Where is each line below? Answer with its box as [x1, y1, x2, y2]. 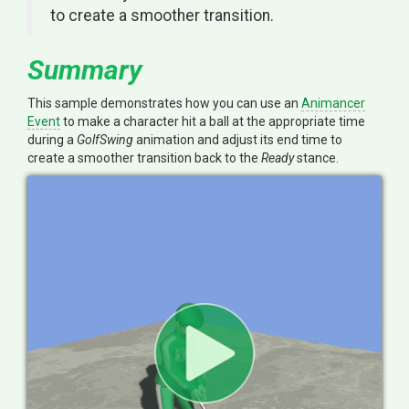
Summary [27, 54, 142, 86]
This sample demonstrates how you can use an [27, 96, 301, 110]
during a [27, 132, 77, 147]
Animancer [301, 96, 365, 110]
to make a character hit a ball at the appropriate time [60, 114, 365, 129]
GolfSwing [77, 132, 133, 147]
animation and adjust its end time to [133, 132, 342, 147]
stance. [294, 151, 339, 165]
